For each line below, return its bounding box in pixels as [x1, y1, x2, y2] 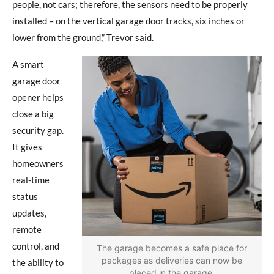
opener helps [12, 91, 64, 103]
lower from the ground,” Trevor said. [12, 31, 154, 43]
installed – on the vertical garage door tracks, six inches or [12, 15, 245, 26]
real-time [12, 174, 50, 185]
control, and [12, 240, 59, 251]
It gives [12, 141, 42, 152]
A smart [12, 58, 44, 70]
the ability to [12, 256, 64, 268]
